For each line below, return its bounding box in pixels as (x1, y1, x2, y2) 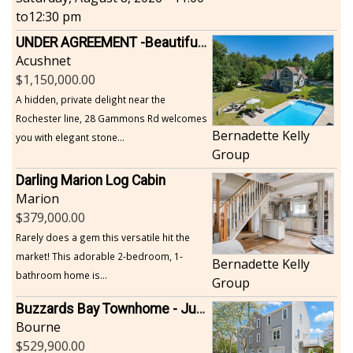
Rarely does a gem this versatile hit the (16, 231, 190, 244)
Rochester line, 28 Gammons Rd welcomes (16, 111, 207, 124)
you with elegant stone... (16, 130, 124, 143)
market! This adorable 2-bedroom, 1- (16, 250, 183, 263)
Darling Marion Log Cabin (16, 173, 165, 189)
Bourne (16, 318, 61, 336)
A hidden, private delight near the (16, 92, 165, 106)
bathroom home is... (16, 269, 107, 282)
